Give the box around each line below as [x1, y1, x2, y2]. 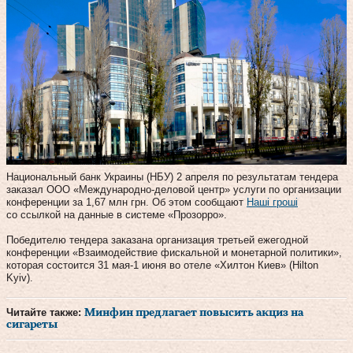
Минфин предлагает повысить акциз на [84, 307, 303, 318]
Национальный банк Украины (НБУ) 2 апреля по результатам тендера [6, 170, 338, 183]
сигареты [6, 318, 58, 330]
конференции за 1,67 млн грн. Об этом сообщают [6, 195, 247, 208]
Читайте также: [6, 306, 84, 318]
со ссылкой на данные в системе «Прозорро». [6, 208, 227, 221]
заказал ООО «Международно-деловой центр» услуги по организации [6, 183, 341, 195]
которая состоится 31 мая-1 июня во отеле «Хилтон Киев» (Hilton [6, 258, 318, 271]
